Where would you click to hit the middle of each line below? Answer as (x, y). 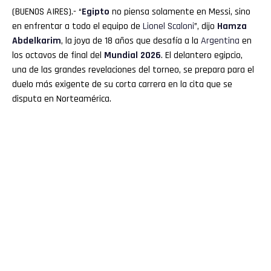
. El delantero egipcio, (202, 55)
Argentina (220, 41)
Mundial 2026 (132, 55)
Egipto (96, 11)
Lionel (154, 26)
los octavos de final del (58, 55)
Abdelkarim (37, 41)
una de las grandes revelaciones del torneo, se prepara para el (133, 70)
